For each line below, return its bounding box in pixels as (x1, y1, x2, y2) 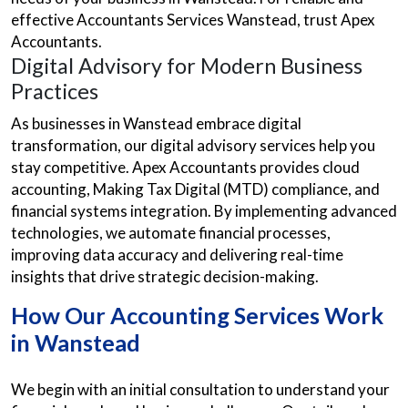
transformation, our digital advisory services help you (11, 136, 375, 155)
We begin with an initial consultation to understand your (11, 380, 390, 399)
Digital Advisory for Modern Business (11, 53, 362, 78)
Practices (11, 78, 98, 104)
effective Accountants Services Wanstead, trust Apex (11, 10, 375, 29)
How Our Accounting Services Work (11, 301, 383, 329)
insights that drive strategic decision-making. (11, 267, 319, 286)
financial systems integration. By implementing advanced (11, 201, 397, 220)
